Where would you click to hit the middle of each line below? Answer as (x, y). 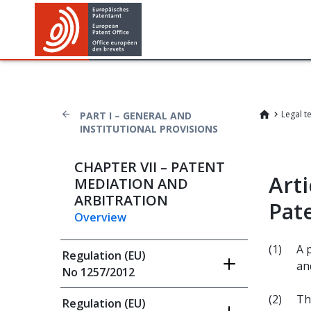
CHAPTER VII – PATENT (150, 167)
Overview (100, 217)
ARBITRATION (121, 200)
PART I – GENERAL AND (136, 116)
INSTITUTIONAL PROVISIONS (149, 129)
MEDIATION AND (131, 184)
